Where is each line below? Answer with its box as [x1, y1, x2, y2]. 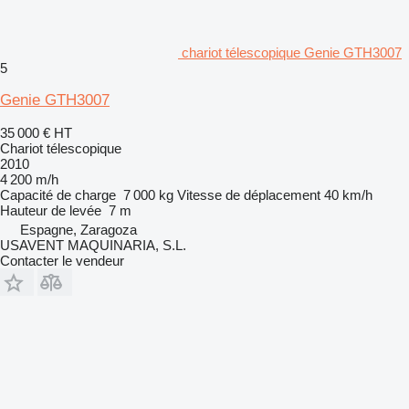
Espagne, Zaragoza [20, 221, 137, 237]
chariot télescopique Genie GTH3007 [182, 44, 402, 60]
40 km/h [324, 186, 372, 203]
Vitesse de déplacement [177, 186, 320, 203]
